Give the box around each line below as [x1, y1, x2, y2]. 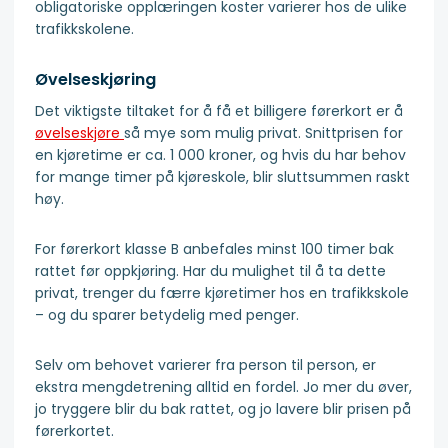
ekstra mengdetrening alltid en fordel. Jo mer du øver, [35, 377, 412, 398]
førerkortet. [35, 421, 114, 442]
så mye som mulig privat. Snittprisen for [124, 123, 403, 144]
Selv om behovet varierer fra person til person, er [35, 355, 376, 376]
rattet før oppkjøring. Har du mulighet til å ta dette [35, 261, 386, 282]
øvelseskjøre [35, 123, 124, 144]
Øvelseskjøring [35, 68, 156, 92]
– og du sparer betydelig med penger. [35, 305, 299, 326]
